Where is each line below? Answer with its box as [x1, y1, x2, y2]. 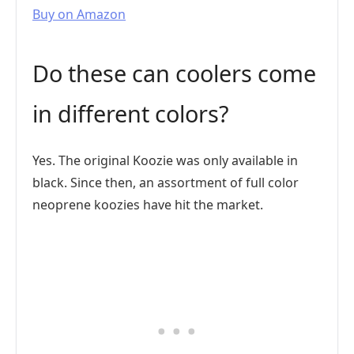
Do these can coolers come [32, 58, 316, 88]
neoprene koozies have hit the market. [32, 196, 263, 213]
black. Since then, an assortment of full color [32, 174, 299, 191]
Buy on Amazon [32, 6, 126, 23]
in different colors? [32, 98, 229, 129]
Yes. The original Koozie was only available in [32, 152, 298, 169]
